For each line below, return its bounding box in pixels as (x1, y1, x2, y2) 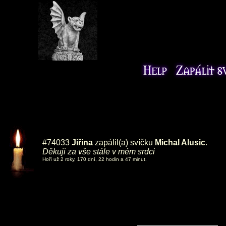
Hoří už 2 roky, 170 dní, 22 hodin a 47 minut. (42, 156, 147, 162)
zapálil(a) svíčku (93, 138, 155, 147)
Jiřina (72, 138, 93, 147)
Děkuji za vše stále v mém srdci (42, 147, 155, 156)
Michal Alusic (155, 138, 205, 147)
